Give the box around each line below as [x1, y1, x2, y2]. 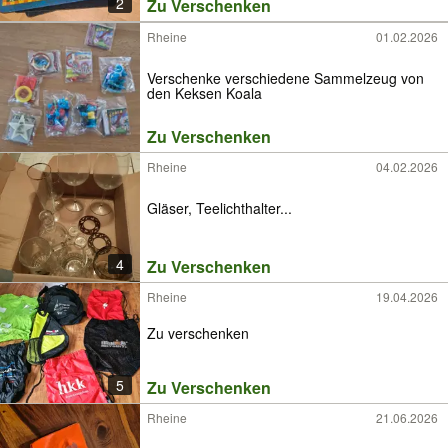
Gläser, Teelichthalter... [147, 197, 292, 218]
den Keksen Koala [147, 82, 262, 103]
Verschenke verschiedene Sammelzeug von [147, 67, 424, 88]
